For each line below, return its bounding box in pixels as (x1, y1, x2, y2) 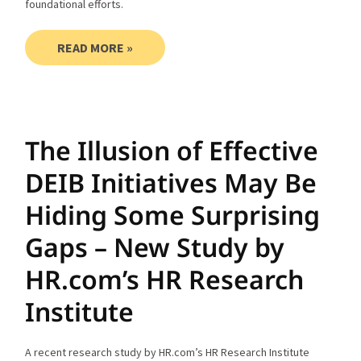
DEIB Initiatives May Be (25, 164, 317, 200)
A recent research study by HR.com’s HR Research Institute (25, 344, 310, 359)
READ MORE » (57, 39, 134, 56)
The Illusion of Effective (25, 132, 319, 168)
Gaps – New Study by (25, 229, 285, 264)
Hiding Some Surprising (25, 197, 321, 232)
